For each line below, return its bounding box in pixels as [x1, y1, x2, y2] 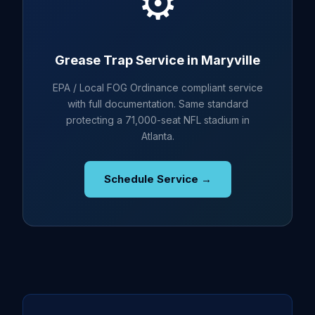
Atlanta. [141, 130, 174, 142]
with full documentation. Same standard [67, 98, 248, 110]
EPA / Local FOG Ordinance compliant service [52, 82, 263, 94]
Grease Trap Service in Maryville [55, 53, 260, 67]
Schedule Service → [103, 172, 212, 186]
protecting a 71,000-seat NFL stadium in [65, 114, 250, 126]
